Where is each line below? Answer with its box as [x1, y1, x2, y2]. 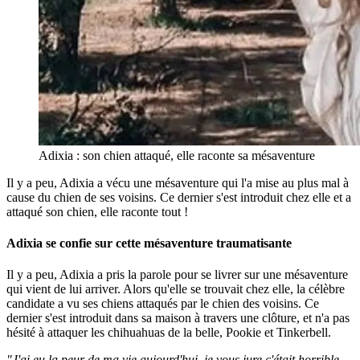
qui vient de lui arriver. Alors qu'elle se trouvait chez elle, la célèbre [6, 282, 345, 297]
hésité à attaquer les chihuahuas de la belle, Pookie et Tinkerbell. [6, 325, 331, 340]
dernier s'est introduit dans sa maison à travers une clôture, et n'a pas [6, 311, 350, 325]
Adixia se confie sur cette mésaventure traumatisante [6, 235, 292, 250]
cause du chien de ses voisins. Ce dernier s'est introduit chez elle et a [6, 190, 351, 204]
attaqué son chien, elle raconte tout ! [6, 204, 188, 219]
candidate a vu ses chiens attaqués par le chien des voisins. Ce [6, 297, 319, 311]
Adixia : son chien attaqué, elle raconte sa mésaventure [39, 148, 315, 162]
